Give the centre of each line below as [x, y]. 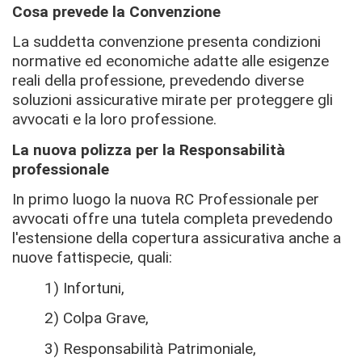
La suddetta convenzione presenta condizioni [166, 42]
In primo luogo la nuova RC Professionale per [166, 199]
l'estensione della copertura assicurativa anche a [177, 238]
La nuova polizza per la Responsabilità [149, 149]
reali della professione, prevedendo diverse [158, 80]
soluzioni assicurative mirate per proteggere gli [173, 100]
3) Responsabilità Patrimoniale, [150, 348]
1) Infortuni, [84, 288]
